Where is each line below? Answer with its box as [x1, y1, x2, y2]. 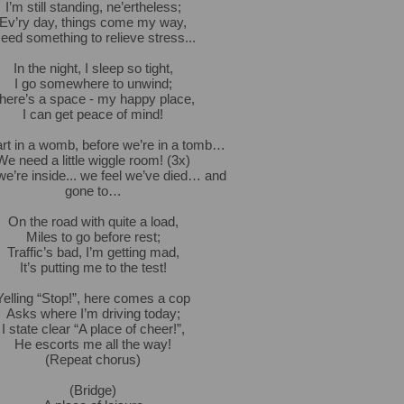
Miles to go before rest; [25, 229, 161, 244]
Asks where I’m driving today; [5, 306, 180, 321]
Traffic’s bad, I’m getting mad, [6, 244, 179, 260]
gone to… [64, 183, 122, 198]
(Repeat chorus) [45, 352, 141, 367]
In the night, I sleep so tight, [13, 60, 173, 76]
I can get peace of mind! [23, 106, 163, 122]
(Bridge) [69, 382, 116, 398]
